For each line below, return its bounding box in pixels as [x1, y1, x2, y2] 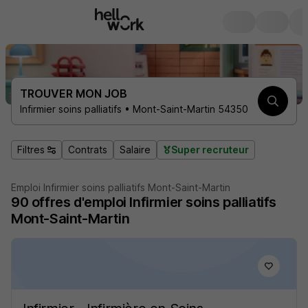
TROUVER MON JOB [20, 87, 127, 100]
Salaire [120, 144, 151, 155]
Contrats [68, 144, 107, 155]
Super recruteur [171, 144, 249, 155]
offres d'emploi [31, 194, 126, 210]
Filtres [17, 144, 45, 155]
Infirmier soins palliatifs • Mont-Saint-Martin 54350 [20, 103, 248, 115]
